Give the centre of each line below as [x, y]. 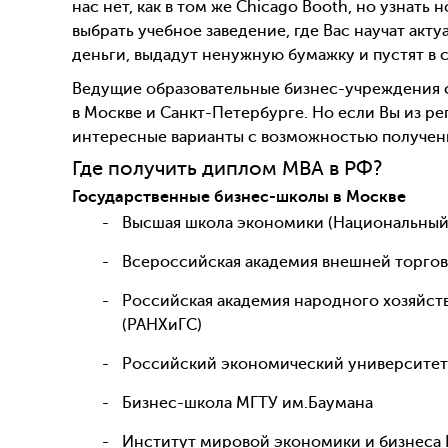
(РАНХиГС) [162, 325]
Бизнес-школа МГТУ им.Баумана [247, 403]
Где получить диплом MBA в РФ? [227, 169]
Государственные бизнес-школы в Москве [239, 196]
